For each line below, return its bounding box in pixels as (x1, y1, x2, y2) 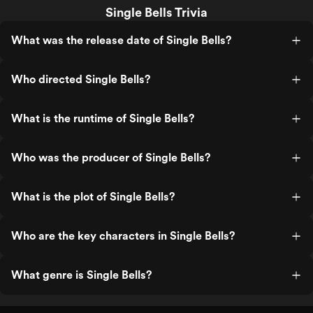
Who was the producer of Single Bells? (11, 151, 210, 164)
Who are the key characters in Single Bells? (11, 229, 235, 242)
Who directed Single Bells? (11, 73, 150, 86)
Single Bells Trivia (105, 5, 208, 20)
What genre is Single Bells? (11, 268, 152, 282)
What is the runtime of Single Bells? (11, 112, 194, 125)
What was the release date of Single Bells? (11, 34, 231, 47)
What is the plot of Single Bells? (11, 190, 175, 203)
